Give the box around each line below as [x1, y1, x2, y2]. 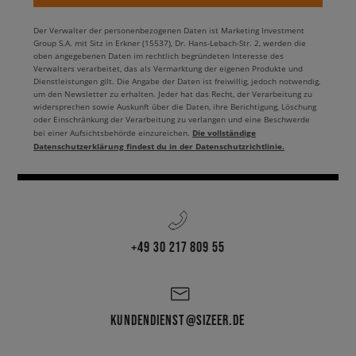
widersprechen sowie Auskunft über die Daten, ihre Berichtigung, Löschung [33, 102, 316, 113]
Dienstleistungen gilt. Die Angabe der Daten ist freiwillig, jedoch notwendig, [33, 76, 320, 87]
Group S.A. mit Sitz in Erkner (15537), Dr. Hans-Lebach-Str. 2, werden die [33, 38, 306, 49]
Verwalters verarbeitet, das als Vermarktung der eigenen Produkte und [33, 64, 303, 75]
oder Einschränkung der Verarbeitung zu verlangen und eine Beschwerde [33, 114, 310, 126]
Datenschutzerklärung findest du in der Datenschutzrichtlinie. [33, 141, 284, 153]
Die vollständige [192, 127, 256, 139]
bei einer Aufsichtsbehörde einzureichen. [33, 128, 192, 139]
